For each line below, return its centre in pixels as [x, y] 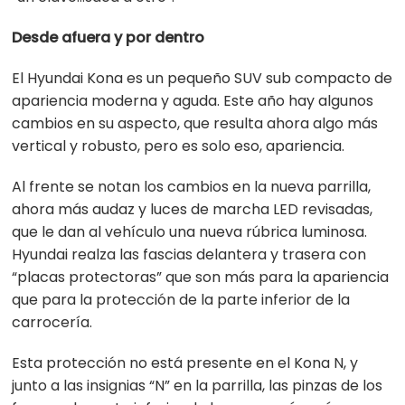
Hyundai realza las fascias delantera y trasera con [189, 255]
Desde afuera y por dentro [108, 38]
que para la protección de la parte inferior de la [181, 300]
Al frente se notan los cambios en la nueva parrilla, [192, 187]
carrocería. [54, 323]
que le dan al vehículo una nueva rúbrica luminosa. [190, 232]
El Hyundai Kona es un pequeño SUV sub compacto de [202, 79]
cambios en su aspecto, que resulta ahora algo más [195, 124]
